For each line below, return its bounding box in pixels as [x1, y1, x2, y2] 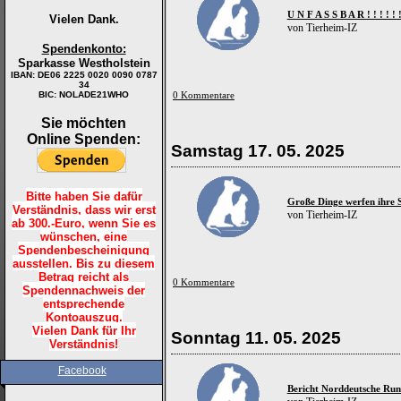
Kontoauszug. [45, 311, 123, 324]
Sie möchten [41, 115, 126, 131]
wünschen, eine [40, 230, 127, 243]
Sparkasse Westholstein [17, 56, 150, 70]
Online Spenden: [27, 132, 141, 147]
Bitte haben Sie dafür [25, 190, 142, 203]
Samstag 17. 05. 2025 [171, 141, 345, 160]
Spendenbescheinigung [18, 243, 149, 257]
